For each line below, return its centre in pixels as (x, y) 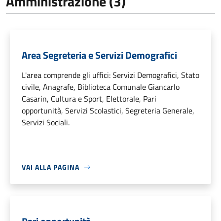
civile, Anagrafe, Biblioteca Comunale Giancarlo (101, 87)
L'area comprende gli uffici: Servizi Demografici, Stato (110, 75)
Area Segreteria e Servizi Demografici (99, 55)
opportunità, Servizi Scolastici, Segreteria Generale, (108, 111)
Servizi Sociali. (46, 123)
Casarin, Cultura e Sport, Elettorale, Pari (89, 99)
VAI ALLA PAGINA (51, 167)
